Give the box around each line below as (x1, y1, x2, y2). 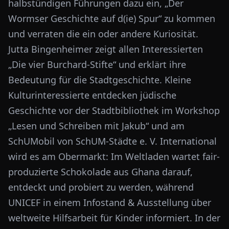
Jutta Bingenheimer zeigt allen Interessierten (8, 43, 203, 55)
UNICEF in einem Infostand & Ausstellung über (8, 196, 211, 209)
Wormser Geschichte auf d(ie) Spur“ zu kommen (8, 12, 215, 25)
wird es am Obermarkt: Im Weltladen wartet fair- (8, 150, 220, 163)
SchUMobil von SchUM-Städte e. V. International (8, 135, 217, 147)
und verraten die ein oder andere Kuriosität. (8, 28, 198, 40)
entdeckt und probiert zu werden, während (8, 181, 194, 193)
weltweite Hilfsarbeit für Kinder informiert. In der (8, 212, 220, 224)
